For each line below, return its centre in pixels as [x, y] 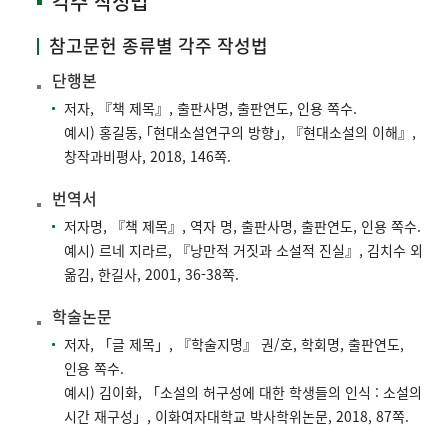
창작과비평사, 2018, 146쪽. [147, 156]
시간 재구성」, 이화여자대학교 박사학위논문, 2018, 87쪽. [236, 416]
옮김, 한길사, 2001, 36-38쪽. [151, 274]
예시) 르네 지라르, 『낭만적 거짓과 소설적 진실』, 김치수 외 [243, 250]
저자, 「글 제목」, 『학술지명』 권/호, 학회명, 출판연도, [234, 344]
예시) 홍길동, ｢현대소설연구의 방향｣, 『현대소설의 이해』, [240, 132]
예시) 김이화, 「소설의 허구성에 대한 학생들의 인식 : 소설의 [243, 392]
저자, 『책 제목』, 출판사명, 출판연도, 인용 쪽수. [210, 108]
